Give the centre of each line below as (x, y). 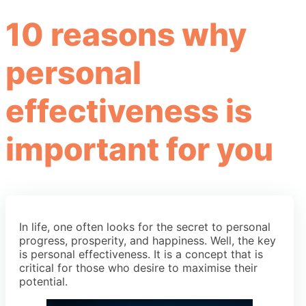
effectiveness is (129, 110)
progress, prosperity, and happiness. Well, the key (148, 240)
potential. (43, 281)
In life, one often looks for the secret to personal (145, 226)
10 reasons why (126, 34)
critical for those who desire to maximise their (138, 267)
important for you (139, 149)
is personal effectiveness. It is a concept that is (141, 254)
